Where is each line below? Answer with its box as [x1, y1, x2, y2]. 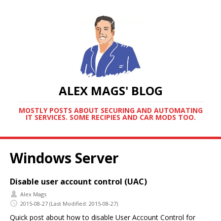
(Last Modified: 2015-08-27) [49, 199, 118, 207]
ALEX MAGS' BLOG [58, 82, 163, 99]
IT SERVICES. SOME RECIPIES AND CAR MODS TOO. [25, 112, 196, 122]
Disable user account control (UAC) [10, 176, 147, 187]
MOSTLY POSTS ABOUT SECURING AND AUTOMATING [18, 106, 203, 115]
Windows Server [10, 148, 119, 167]
